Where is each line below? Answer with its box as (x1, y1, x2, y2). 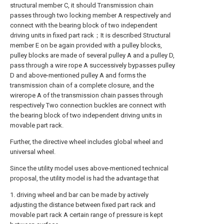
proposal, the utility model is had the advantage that (10, 174, 159, 182)
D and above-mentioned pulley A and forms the (10, 71, 146, 79)
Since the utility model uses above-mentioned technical (10, 164, 168, 172)
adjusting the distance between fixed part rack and (10, 201, 155, 208)
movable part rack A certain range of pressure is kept (10, 211, 163, 218)
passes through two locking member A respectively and (10, 11, 171, 19)
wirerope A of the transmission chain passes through (10, 91, 163, 99)
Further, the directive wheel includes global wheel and (10, 138, 163, 145)
